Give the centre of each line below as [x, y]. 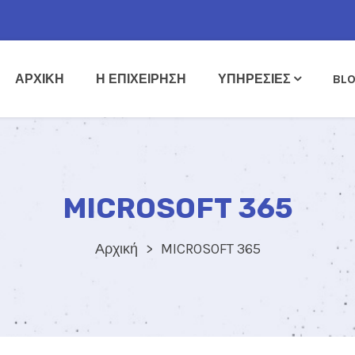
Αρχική [116, 249]
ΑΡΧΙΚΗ [40, 79]
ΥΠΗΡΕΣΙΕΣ [254, 79]
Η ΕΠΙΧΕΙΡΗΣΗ [141, 79]
